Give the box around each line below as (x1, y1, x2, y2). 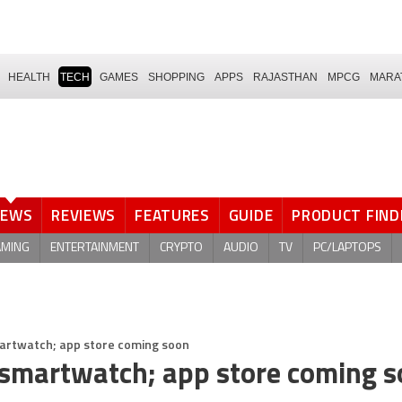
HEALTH (8, 70, 50, 83)
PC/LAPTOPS (313, 240, 381, 255)
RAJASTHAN (253, 70, 318, 83)
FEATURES (135, 204, 210, 227)
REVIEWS (51, 204, 117, 227)
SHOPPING (148, 70, 205, 83)
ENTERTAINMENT (50, 240, 139, 255)
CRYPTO (160, 240, 203, 255)
